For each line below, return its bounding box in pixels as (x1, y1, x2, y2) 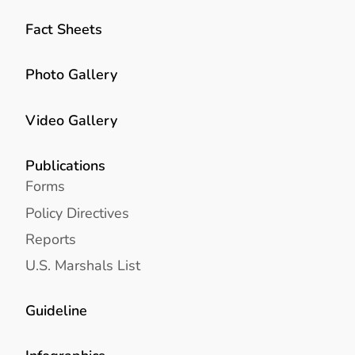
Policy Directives (25, 202, 129, 223)
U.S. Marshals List (25, 254, 140, 275)
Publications (25, 155, 105, 175)
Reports (25, 228, 76, 249)
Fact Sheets (25, 19, 102, 40)
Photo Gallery (25, 64, 117, 85)
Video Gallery (25, 109, 117, 130)
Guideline (25, 300, 87, 321)
